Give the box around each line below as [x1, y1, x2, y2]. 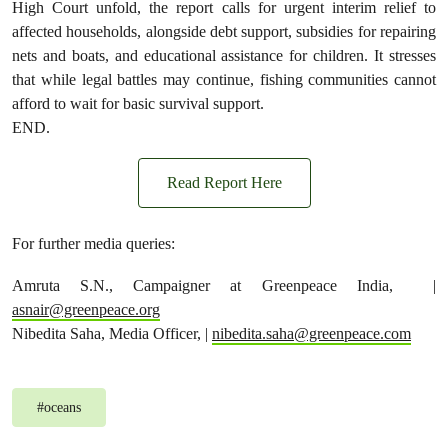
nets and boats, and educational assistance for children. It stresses [12, 46, 436, 65]
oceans [44, 400, 81, 415]
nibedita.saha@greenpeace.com [212, 324, 411, 343]
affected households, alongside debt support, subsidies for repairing [12, 22, 436, 41]
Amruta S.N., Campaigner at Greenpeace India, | [12, 276, 436, 295]
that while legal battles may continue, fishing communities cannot [12, 70, 436, 89]
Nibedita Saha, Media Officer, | [12, 324, 212, 343]
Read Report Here [166, 174, 282, 191]
